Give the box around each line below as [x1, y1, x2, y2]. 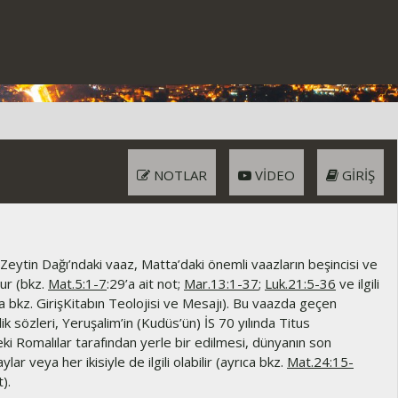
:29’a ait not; [107, 275, 184, 292]
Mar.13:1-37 [184, 275, 259, 292]
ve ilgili [336, 275, 379, 292]
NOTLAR [150, 166, 207, 184]
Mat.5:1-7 [48, 275, 107, 292]
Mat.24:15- [287, 353, 354, 370]
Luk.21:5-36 [265, 275, 336, 292]
